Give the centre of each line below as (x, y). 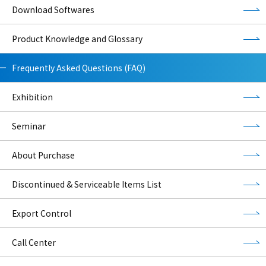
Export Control (42, 213)
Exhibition (32, 96)
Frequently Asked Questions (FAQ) (79, 67)
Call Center (34, 242)
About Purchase (43, 155)
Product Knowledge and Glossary (77, 38)
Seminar (29, 126)
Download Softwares (53, 9)
